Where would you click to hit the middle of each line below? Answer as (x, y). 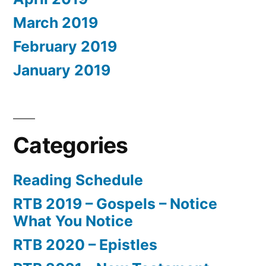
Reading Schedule (78, 180)
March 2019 (56, 22)
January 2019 (62, 70)
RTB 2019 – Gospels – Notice (115, 203)
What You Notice (73, 221)
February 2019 (65, 46)
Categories (71, 145)
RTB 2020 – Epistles (85, 244)
